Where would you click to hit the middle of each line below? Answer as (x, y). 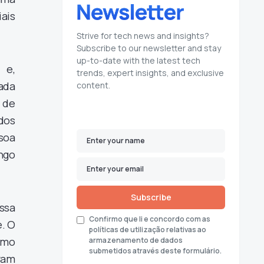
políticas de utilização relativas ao (148, 230)
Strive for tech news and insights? (143, 36)
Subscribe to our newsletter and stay (149, 48)
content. (93, 85)
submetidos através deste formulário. (155, 251)
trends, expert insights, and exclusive (150, 73)
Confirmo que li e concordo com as (150, 219)
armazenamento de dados (136, 240)
